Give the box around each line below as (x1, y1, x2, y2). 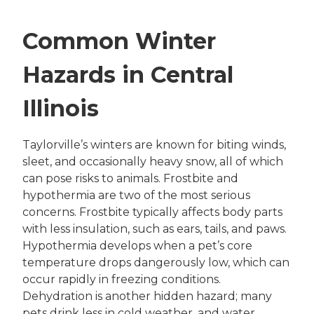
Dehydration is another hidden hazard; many (22, 289, 272, 303)
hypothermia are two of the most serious (22, 188, 250, 202)
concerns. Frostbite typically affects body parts (22, 205, 282, 219)
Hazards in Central (22, 60, 233, 88)
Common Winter (22, 27, 216, 55)
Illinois (22, 94, 99, 122)
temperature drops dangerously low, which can (22, 255, 289, 269)
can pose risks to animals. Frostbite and (22, 171, 238, 185)
